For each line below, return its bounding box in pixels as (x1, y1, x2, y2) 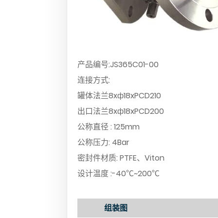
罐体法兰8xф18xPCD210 (77, 90, 161, 101)
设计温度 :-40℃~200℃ (77, 167, 160, 179)
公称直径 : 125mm (77, 121, 140, 132)
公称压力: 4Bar (77, 136, 129, 148)
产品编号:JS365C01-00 (77, 58, 159, 70)
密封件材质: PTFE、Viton (77, 152, 164, 163)
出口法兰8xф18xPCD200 (77, 105, 164, 117)
